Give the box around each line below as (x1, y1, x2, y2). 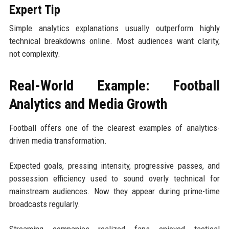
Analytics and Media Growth (9, 95, 167, 112)
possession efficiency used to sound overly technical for (9, 173, 220, 184)
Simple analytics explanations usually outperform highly (9, 22, 220, 33)
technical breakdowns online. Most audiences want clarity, (9, 35, 220, 46)
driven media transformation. (9, 135, 107, 146)
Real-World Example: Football (9, 77, 220, 94)
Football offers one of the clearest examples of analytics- (9, 122, 220, 133)
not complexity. (9, 48, 60, 59)
